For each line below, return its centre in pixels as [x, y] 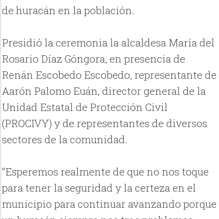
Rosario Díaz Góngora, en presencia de [94, 59]
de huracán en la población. [68, 11]
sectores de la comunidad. [65, 140]
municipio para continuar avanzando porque [109, 204]
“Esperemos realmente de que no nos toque [106, 172]
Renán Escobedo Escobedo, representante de [109, 75]
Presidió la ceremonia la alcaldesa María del [109, 43]
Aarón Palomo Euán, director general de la [104, 91]
